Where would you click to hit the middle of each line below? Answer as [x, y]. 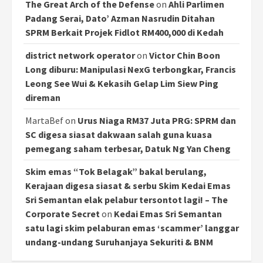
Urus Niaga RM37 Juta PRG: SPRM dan [157, 121]
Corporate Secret [63, 214]
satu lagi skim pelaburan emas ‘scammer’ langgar [132, 228]
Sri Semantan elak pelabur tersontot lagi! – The [127, 200]
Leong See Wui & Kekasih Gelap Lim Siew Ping [122, 84]
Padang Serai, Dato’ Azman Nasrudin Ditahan [120, 18]
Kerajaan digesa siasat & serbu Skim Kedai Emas [128, 186]
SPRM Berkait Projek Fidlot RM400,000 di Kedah [124, 33]
